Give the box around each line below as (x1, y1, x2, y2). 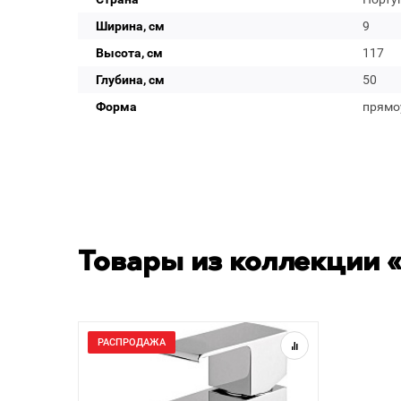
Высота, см (96, 46, 163, 60)
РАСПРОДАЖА (98, 337, 166, 348)
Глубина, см (96, 73, 165, 87)
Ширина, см (96, 19, 165, 33)
